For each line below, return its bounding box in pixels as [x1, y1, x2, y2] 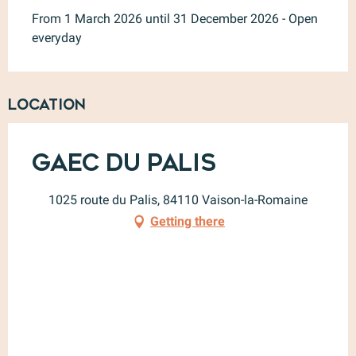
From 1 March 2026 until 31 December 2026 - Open [32, 10, 318, 26]
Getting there [150, 213, 225, 229]
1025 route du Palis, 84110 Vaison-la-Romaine [48, 192, 308, 207]
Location [8, 95, 86, 114]
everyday [32, 29, 82, 45]
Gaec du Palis [32, 149, 216, 176]
